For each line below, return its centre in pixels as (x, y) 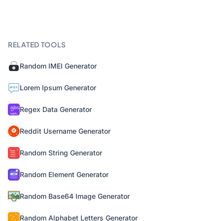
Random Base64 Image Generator (75, 196)
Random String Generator (61, 153)
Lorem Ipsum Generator (58, 88)
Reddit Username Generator (65, 131)
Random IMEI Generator (58, 66)
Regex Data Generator (56, 109)
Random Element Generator (64, 174)
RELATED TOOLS (37, 44)
